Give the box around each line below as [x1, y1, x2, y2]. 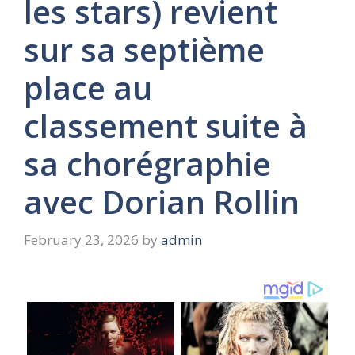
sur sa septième [24, 28, 265, 71]
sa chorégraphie [24, 142, 271, 185]
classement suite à [24, 104, 307, 147]
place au [24, 66, 152, 109]
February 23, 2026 [24, 230, 139, 249]
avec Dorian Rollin [24, 180, 300, 223]
